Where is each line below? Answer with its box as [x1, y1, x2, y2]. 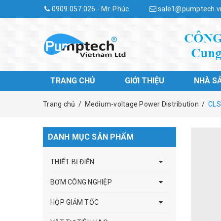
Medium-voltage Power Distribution [84, 100, 199, 108]
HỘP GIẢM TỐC [50, 198, 99, 206]
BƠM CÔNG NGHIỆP [50, 178, 112, 186]
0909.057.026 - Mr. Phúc [50, 5, 129, 13]
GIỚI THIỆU [125, 76, 164, 85]
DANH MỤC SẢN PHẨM [48, 132, 134, 142]
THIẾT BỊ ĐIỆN [50, 158, 95, 166]
